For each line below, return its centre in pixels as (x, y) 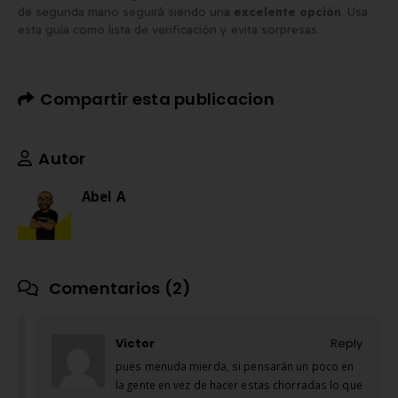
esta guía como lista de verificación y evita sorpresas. (169, 29)
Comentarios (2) (118, 289)
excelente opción (287, 11)
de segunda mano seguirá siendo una (126, 11)
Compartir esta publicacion (157, 99)
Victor (135, 344)
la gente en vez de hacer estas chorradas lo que (239, 385)
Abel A (103, 196)
